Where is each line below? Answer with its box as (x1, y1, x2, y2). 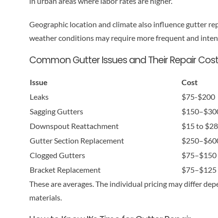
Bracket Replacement (29, 164, 101, 174)
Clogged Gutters (29, 150, 85, 160)
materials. (29, 192, 62, 202)
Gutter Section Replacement (29, 135, 124, 145)
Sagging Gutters (29, 106, 83, 116)
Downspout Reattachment (29, 121, 119, 130)
